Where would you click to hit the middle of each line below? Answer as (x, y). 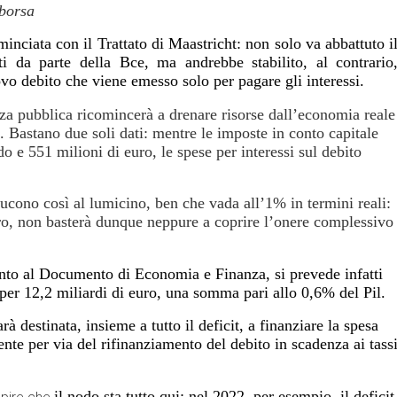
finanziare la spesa (319, 326)
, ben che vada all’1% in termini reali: (269, 203)
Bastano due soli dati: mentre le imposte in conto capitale (191, 132)
